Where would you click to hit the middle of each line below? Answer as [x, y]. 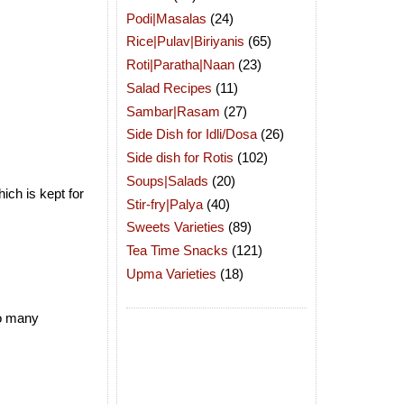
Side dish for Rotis [180, 157]
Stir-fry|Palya [165, 204]
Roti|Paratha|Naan [180, 64]
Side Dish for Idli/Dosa [192, 134]
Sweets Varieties [175, 227]
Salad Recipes [169, 87]
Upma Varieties [171, 273]
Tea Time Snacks [177, 250]
